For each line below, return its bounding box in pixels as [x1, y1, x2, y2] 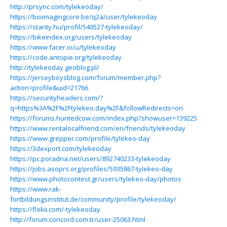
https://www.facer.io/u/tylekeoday [10, 43, 116, 52]
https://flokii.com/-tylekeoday [10, 205, 100, 214]
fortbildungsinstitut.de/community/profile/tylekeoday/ [10, 195, 176, 204]
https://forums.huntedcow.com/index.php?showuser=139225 [10, 113, 197, 123]
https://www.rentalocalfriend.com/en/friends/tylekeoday [10, 124, 185, 133]
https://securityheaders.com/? [10, 93, 103, 102]
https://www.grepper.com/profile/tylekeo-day [10, 134, 150, 143]
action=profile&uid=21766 [10, 83, 88, 92]
